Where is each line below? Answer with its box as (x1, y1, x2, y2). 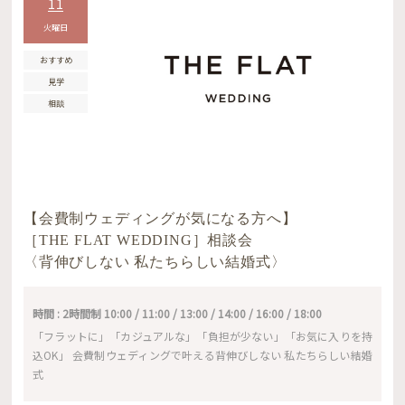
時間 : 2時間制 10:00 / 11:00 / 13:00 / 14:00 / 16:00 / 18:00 (33, 305, 323, 321)
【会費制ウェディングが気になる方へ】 (24, 210, 297, 226)
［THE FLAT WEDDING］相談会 (24, 231, 253, 248)
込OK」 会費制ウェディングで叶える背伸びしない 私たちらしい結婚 (33, 346, 372, 363)
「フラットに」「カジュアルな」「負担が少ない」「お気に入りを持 (33, 327, 372, 344)
